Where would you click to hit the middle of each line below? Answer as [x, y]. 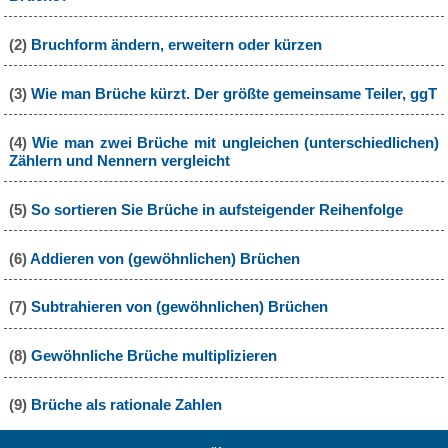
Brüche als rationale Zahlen [126, 405]
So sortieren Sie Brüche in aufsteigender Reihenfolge [216, 209]
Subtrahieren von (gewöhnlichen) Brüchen [179, 307]
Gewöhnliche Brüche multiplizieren [153, 356]
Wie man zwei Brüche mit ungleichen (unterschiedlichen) [236, 142]
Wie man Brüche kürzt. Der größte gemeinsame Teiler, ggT [233, 93]
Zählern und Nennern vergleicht [119, 160]
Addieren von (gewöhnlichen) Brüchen [164, 258]
